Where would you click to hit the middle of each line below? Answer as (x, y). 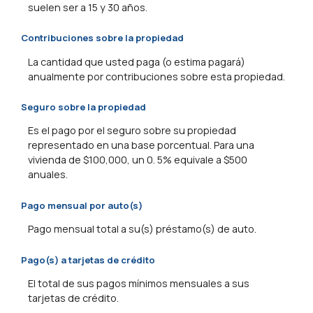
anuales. (48, 175)
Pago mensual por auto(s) (82, 205)
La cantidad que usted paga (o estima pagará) (137, 61)
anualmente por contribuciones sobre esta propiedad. (156, 76)
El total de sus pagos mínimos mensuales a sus (139, 284)
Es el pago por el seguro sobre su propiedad (132, 131)
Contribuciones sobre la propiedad (102, 38)
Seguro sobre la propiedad (83, 107)
